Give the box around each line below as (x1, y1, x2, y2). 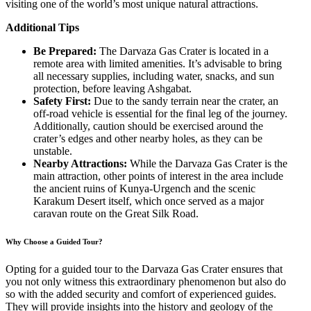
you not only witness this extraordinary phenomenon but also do (6, 275, 286, 287)
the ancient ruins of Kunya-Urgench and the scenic (33, 182, 255, 194)
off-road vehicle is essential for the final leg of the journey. (33, 107, 287, 119)
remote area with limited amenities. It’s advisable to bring (33, 57, 282, 69)
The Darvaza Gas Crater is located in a (96, 44, 269, 57)
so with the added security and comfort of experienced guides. (6, 287, 276, 300)
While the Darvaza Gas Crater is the (127, 157, 287, 169)
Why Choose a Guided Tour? (6, 237, 103, 246)
